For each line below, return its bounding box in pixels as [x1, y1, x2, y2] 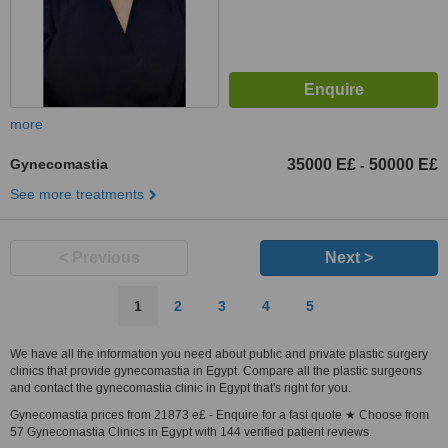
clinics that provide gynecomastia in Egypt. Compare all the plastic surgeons [10, 364, 422, 378]
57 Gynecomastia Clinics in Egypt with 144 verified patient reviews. [10, 425, 372, 439]
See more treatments [10, 186, 144, 202]
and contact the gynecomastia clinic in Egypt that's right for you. [10, 381, 351, 395]
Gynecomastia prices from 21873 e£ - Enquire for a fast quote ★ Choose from [10, 408, 429, 422]
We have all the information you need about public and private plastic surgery [10, 347, 428, 361]
